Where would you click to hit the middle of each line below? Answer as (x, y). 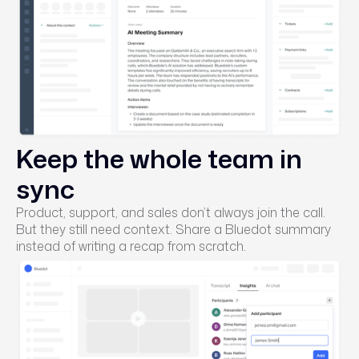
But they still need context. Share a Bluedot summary (173, 229)
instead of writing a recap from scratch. (131, 246)
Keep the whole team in (159, 158)
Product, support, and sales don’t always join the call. (171, 212)
